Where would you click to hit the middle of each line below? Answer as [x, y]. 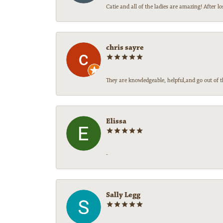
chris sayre [125, 48]
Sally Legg [123, 195]
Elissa [116, 121]
